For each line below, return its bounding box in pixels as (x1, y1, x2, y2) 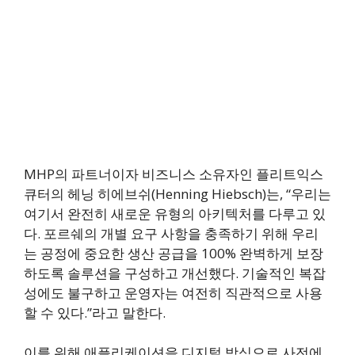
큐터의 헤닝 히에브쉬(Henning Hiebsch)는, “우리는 (24, 184, 331, 203)
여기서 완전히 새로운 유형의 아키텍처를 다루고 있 (24, 204, 326, 223)
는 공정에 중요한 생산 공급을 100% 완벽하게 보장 (24, 243, 323, 262)
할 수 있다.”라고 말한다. (24, 303, 166, 322)
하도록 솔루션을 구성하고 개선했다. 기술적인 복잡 (24, 263, 326, 282)
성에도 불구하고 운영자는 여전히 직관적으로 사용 (24, 283, 323, 302)
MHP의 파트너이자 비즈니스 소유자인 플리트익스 (24, 164, 323, 183)
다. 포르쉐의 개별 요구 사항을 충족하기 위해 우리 (24, 223, 319, 242)
